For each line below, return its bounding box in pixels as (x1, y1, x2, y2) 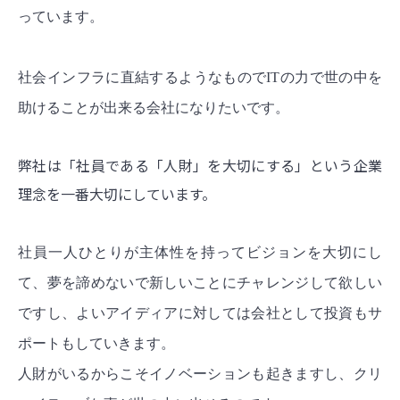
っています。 (18, 8, 104, 24)
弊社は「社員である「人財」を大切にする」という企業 (18, 154, 382, 176)
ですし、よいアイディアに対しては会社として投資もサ (18, 304, 382, 321)
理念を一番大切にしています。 (18, 182, 216, 204)
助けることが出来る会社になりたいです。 (18, 99, 289, 115)
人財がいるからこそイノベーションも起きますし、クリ (18, 365, 382, 381)
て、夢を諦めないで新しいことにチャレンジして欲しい (18, 274, 382, 290)
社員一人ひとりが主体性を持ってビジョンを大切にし (18, 244, 382, 260)
